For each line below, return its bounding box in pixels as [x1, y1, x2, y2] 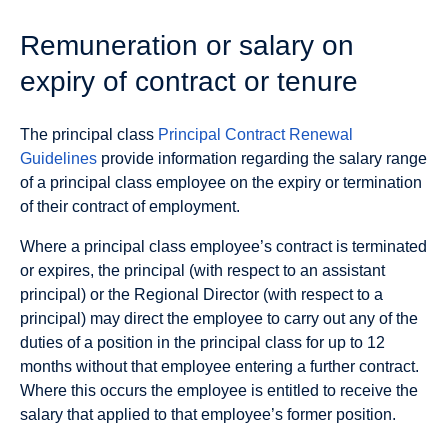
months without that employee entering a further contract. [20, 358, 419, 376]
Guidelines [20, 150, 97, 168]
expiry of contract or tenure [20, 66, 358, 97]
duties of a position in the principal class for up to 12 [20, 334, 385, 352]
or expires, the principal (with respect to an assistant [20, 262, 385, 280]
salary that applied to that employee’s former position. [20, 406, 396, 424]
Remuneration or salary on [20, 30, 354, 61]
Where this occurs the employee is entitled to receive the [20, 382, 418, 400]
